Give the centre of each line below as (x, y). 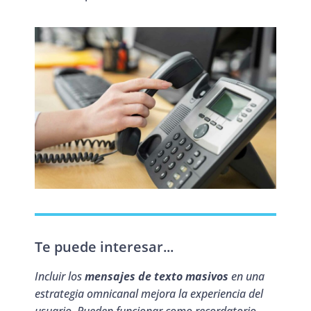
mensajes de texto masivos (157, 276)
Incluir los (60, 276)
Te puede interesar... (104, 246)
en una (246, 276)
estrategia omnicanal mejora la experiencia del (149, 293)
